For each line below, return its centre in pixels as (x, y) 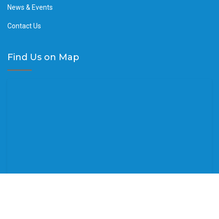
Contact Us (24, 26)
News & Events (30, 8)
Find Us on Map (43, 57)
